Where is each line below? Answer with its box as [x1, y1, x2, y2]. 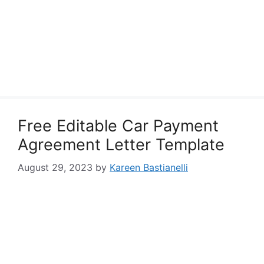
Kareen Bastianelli [110, 161, 188, 173]
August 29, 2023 [18, 161, 93, 173]
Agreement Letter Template [18, 135, 225, 154]
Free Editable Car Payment [18, 116, 219, 136]
